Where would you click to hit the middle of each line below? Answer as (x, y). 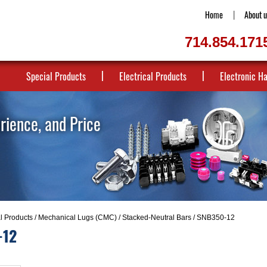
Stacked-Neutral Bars (156, 218)
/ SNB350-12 (213, 218)
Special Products (56, 76)
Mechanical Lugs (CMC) (77, 218)
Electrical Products (153, 76)
